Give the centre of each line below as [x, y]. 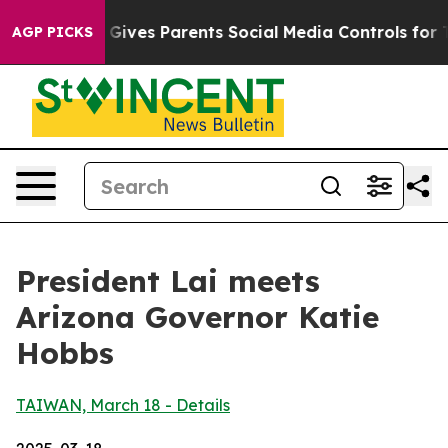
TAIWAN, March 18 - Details [123, 405]
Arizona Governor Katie [197, 317]
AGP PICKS [52, 32]
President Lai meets [168, 281]
